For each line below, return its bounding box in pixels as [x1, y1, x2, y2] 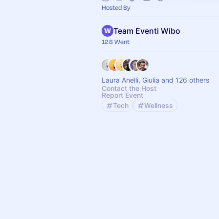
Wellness [144, 101, 173, 109]
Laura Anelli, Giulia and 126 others [102, 76, 209, 84]
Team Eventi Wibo [113, 26, 180, 36]
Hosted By [102, 3, 131, 11]
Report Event [102, 91, 143, 99]
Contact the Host [102, 84, 156, 92]
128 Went [102, 38, 130, 45]
